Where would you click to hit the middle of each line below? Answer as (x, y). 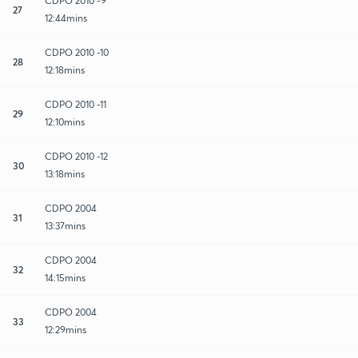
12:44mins (66, 18)
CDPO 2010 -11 (76, 104)
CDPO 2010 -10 (77, 52)
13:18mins (65, 173)
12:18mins (65, 70)
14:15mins (65, 277)
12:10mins (65, 121)
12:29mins (66, 329)
